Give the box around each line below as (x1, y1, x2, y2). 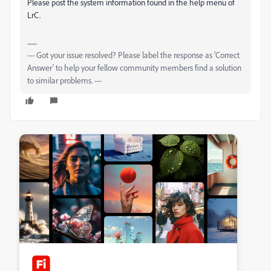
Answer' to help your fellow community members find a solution (27, 62, 241, 73)
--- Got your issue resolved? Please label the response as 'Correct (27, 50, 240, 60)
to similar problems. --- (27, 75, 102, 86)
